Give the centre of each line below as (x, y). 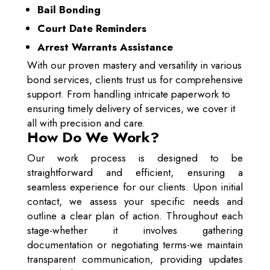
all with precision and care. (86, 123)
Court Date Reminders (92, 28)
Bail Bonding (69, 9)
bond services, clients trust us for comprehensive (135, 80)
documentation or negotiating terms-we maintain (135, 245)
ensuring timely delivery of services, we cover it (131, 109)
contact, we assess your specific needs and (135, 202)
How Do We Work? (93, 137)
